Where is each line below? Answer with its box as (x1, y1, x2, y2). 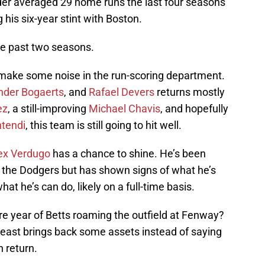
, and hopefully (160, 102, 228, 115)
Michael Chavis (89, 102, 160, 115)
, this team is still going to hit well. (25, 119, 182, 132)
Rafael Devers (89, 86, 154, 99)
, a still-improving (8, 102, 89, 115)
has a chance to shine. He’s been (50, 147, 206, 160)
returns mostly (154, 86, 225, 99)
